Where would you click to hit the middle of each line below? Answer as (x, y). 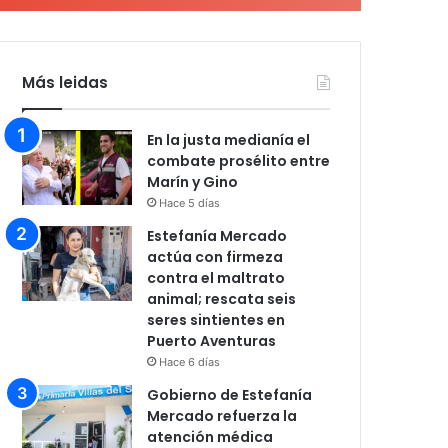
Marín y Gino (193, 182)
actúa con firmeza (215, 257)
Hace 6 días (190, 362)
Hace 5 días (190, 203)
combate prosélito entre (239, 161)
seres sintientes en (216, 320)
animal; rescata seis (222, 299)
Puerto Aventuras (212, 341)
